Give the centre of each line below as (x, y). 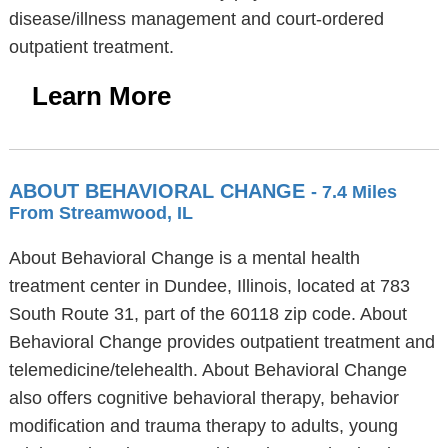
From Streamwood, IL (100, 213)
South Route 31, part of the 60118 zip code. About (207, 314)
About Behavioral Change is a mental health (184, 258)
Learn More (101, 96)
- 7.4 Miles (353, 192)
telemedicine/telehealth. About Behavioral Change (207, 370)
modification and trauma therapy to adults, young (203, 426)
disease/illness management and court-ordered (196, 19)
